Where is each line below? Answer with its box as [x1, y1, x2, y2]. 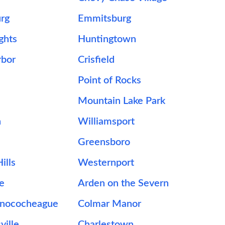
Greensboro [78, 137, 131, 147]
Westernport [78, 158, 135, 168]
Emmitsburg [78, 14, 132, 24]
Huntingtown [78, 34, 137, 44]
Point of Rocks [78, 75, 142, 85]
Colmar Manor [78, 199, 142, 209]
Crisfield [78, 55, 115, 65]
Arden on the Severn [78, 178, 169, 188]
